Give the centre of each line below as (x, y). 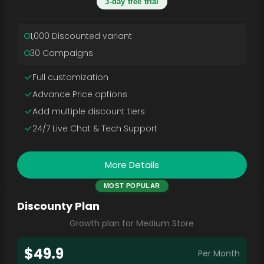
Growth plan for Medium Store (132, 223)
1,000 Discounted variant (81, 36)
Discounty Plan (58, 206)
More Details (132, 164)
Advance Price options (80, 94)
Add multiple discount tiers (88, 111)
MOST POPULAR (132, 185)
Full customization (70, 77)
